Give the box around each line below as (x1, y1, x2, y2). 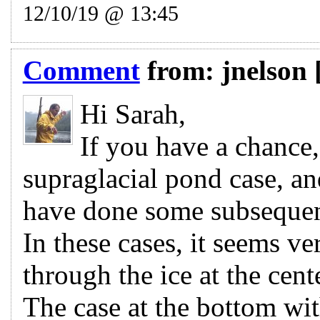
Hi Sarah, (79, 98, 186, 129)
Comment (22, 54, 140, 86)
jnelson (221, 54, 307, 86)
